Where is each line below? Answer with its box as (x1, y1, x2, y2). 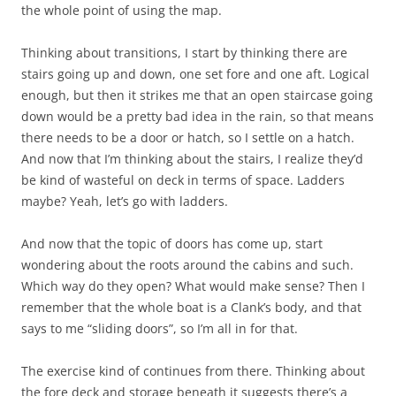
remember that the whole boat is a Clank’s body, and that (21, 298, 362, 316)
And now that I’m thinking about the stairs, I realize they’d (21, 149, 363, 167)
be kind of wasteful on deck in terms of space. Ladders (21, 171, 345, 188)
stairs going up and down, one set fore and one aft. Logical (21, 65, 369, 82)
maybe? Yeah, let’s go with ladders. (21, 192, 228, 209)
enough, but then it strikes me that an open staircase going (21, 86, 373, 103)
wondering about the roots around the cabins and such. (21, 255, 354, 273)
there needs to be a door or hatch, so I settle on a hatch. (21, 128, 354, 146)
